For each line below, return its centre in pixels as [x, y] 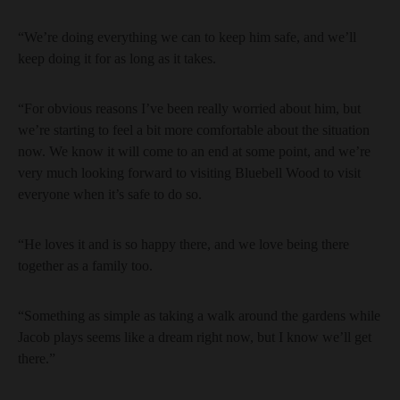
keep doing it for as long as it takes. [117, 58]
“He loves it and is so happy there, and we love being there [183, 244]
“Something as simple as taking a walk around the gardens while [199, 316]
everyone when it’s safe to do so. [110, 194]
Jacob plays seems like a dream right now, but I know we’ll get [195, 337]
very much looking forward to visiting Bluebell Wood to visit [189, 173]
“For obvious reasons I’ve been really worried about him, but [189, 108]
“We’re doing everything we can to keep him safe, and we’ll [187, 37]
